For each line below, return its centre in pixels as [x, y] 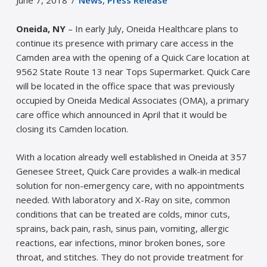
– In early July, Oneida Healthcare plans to [152, 29]
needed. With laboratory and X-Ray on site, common [123, 199]
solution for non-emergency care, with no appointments [130, 185]
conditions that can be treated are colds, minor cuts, [123, 214]
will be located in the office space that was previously [125, 86]
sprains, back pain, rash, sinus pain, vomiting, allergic [122, 228]
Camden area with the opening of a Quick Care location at [133, 58]
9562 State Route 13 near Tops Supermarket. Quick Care [133, 72]
